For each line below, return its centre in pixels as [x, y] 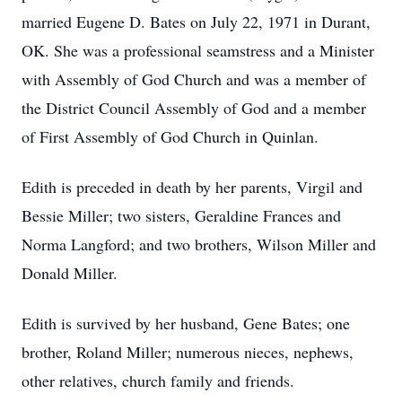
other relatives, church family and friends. [158, 380]
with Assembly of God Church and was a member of [194, 79]
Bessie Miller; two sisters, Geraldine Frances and [181, 215]
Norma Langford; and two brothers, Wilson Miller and [199, 244]
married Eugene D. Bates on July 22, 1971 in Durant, [196, 22]
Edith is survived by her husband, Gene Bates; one [186, 323]
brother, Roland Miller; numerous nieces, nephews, [188, 352]
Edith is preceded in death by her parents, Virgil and [192, 187]
